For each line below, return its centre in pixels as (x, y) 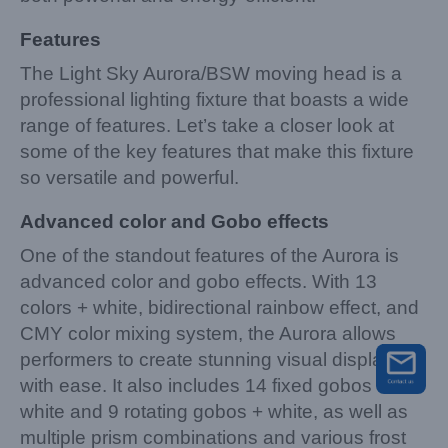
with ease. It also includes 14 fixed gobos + (204, 386)
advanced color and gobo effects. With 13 (198, 282)
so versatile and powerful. (129, 177)
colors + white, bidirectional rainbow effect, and (219, 308)
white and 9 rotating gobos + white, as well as (214, 412)
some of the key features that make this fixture (217, 151)
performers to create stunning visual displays (211, 360)
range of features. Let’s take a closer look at (207, 125)
